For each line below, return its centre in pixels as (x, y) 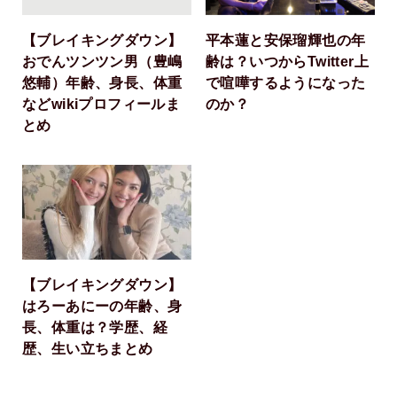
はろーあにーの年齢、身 (102, 306)
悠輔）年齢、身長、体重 (102, 83)
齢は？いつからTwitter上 (288, 62)
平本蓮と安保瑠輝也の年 (286, 40)
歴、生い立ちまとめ (87, 349)
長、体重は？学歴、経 (94, 327)
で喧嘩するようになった (286, 83)
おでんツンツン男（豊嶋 (102, 62)
